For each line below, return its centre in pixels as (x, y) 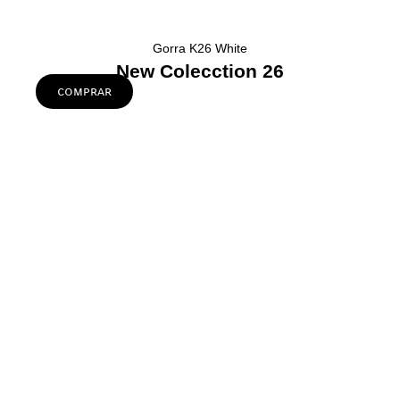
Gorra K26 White (200, 48)
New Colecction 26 (200, 71)
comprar (84, 91)
